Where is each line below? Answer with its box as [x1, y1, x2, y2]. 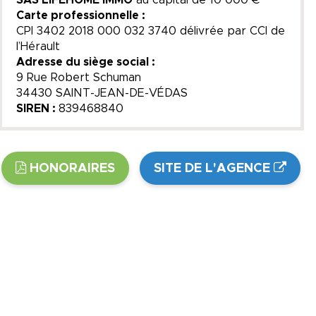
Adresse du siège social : [16, 56, 155, 68]
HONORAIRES [30, 162, 116, 175]
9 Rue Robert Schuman [16, 71, 141, 83]
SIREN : [16, 102, 59, 114]
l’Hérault [16, 40, 60, 52]
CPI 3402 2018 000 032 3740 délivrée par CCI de [16, 25, 285, 37]
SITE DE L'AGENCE [154, 162, 271, 175]
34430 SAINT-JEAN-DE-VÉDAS [16, 87, 188, 99]
